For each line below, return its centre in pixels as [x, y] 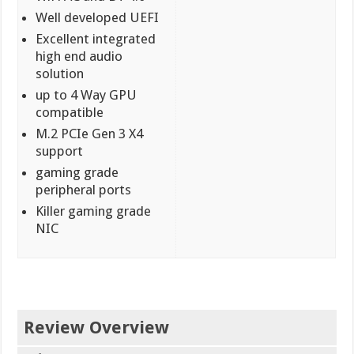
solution [60, 73]
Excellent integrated [96, 38]
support [60, 151]
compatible [70, 112]
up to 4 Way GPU [87, 94]
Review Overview [97, 328]
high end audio [79, 56]
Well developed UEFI [98, 17]
